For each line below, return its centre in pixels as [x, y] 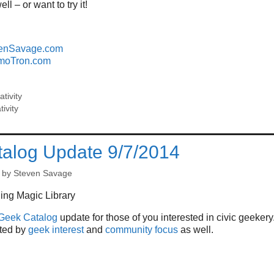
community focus [142, 229]
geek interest [56, 229]
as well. [196, 229]
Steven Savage [43, 173]
